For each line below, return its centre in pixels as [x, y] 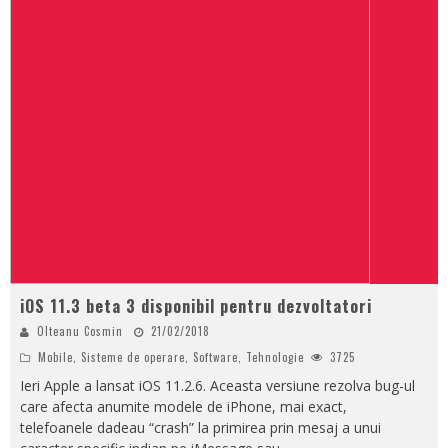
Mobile [55, 356]
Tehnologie [275, 356]
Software [215, 356]
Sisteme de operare [133, 356]
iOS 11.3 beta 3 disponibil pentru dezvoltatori [196, 305]
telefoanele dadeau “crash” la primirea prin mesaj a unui [200, 427]
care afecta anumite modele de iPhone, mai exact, [183, 406]
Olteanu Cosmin [80, 330]
